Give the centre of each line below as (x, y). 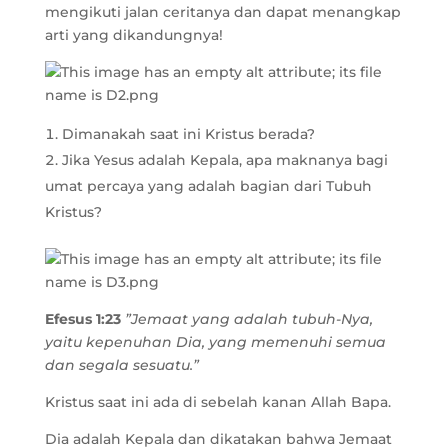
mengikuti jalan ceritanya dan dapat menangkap (222, 12)
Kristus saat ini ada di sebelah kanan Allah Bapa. (217, 402)
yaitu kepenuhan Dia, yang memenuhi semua (215, 342)
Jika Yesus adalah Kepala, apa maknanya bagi (224, 160)
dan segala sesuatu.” (121, 365)
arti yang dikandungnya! (133, 35)
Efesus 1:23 (82, 319)
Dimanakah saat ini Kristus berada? (188, 134)
